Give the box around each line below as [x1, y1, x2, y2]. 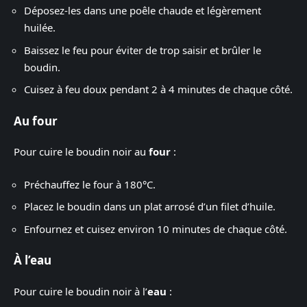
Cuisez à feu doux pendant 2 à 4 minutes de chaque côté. [24, 82, 293, 96]
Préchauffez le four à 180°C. [24, 177, 156, 191]
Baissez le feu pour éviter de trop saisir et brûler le [24, 42, 261, 57]
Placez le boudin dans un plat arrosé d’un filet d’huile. [24, 199, 275, 213]
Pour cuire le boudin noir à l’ [14, 284, 147, 298]
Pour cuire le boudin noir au [14, 145, 149, 158]
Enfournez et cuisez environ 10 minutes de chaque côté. [24, 221, 287, 236]
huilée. [24, 21, 56, 34]
